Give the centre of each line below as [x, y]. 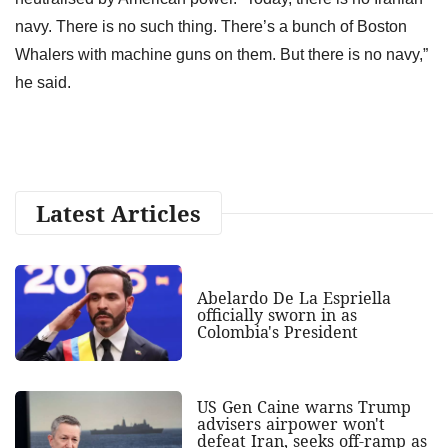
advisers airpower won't [290, 423]
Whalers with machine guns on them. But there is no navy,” [221, 54]
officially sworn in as [276, 314]
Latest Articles [118, 212]
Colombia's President [277, 331]
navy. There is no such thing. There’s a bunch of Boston [211, 26]
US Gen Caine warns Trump [303, 406]
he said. [45, 82]
